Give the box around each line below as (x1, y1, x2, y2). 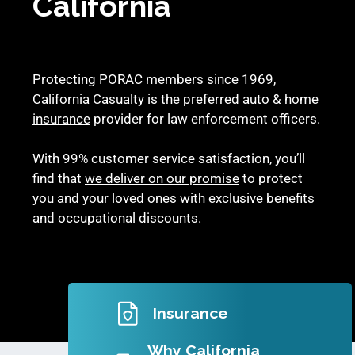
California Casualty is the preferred (32, 91, 242, 108)
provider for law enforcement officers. (90, 111, 320, 128)
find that (32, 170, 85, 187)
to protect (239, 170, 303, 187)
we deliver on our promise (85, 170, 239, 187)
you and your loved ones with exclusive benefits (32, 190, 315, 207)
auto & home (242, 91, 319, 108)
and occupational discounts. (32, 210, 201, 227)
